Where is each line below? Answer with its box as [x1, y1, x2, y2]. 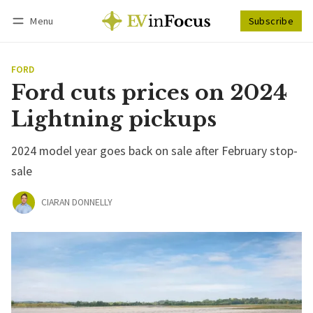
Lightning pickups [11, 105, 217, 132]
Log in [24, 34, 51, 45]
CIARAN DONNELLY [41, 196, 112, 209]
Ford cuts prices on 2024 [11, 79, 287, 105]
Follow [223, 32, 253, 45]
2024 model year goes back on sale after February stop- [11, 143, 298, 159]
